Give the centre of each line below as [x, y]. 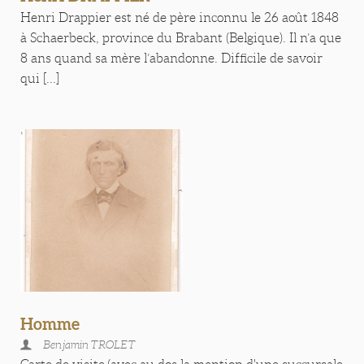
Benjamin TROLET [89, 344]
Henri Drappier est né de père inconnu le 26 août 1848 [180, 17]
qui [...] [40, 78]
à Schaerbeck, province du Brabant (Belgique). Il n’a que [181, 38]
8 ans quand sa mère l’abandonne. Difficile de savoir [171, 58]
